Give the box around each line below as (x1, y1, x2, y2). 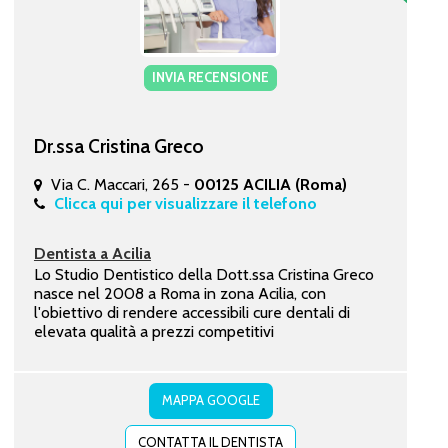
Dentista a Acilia (33, 243, 151, 263)
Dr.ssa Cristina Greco (33, 133, 204, 158)
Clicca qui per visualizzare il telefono (53, 193, 317, 213)
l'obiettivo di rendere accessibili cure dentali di (33, 302, 350, 322)
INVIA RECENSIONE (151, 68, 269, 85)
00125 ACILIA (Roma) (193, 174, 347, 194)
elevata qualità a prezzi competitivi (33, 321, 274, 341)
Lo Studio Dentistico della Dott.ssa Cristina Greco (33, 264, 374, 284)
